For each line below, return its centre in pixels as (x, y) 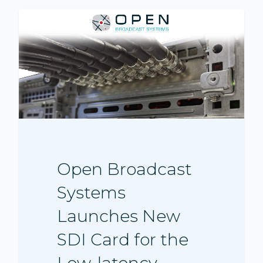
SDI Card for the (123, 239)
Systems (92, 192)
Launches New (119, 216)
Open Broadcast (125, 169)
